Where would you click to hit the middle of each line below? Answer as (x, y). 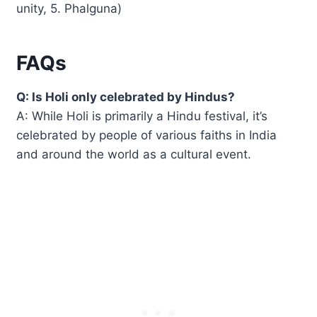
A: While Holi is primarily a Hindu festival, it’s (142, 116)
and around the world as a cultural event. (134, 154)
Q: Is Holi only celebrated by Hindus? (126, 97)
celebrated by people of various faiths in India (147, 135)
